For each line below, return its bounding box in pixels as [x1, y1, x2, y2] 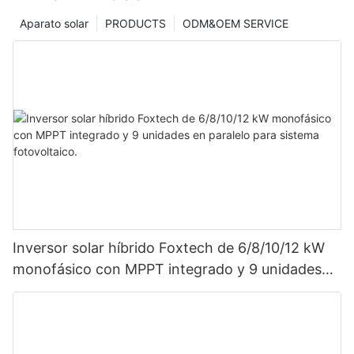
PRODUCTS [105, 16, 166, 30]
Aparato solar [20, 16, 88, 30]
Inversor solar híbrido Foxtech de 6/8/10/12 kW [13, 239, 325, 256]
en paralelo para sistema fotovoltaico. [13, 281, 265, 299]
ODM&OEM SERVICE [183, 16, 288, 30]
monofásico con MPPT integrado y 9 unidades [13, 260, 322, 277]
